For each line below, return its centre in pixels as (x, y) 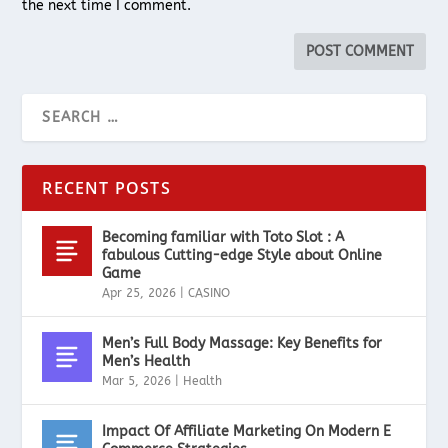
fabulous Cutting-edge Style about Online (242, 256)
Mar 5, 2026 (137, 381)
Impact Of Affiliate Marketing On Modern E (247, 432)
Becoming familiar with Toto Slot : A (223, 238)
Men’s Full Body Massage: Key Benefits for (242, 344)
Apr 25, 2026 (139, 293)
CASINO (209, 293)
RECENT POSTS (106, 188)
